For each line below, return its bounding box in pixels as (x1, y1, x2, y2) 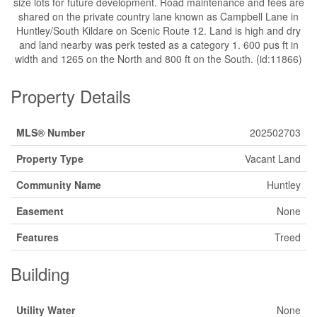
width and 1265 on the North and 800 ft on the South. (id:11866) (15, 51, 302, 66)
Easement (16, 203, 64, 218)
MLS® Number (16, 125, 85, 139)
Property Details (11, 83, 131, 108)
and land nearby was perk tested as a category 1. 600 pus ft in (18, 37, 299, 52)
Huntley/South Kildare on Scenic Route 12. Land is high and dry (16, 23, 301, 38)
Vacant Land (245, 151, 301, 166)
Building (11, 260, 69, 286)
